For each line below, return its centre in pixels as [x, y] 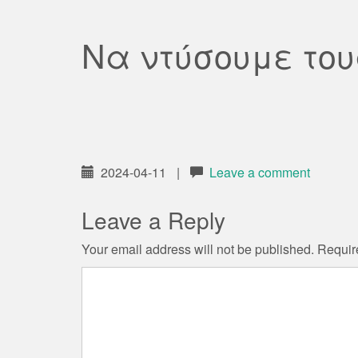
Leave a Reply [153, 220]
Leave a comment [260, 172]
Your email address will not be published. [198, 249]
